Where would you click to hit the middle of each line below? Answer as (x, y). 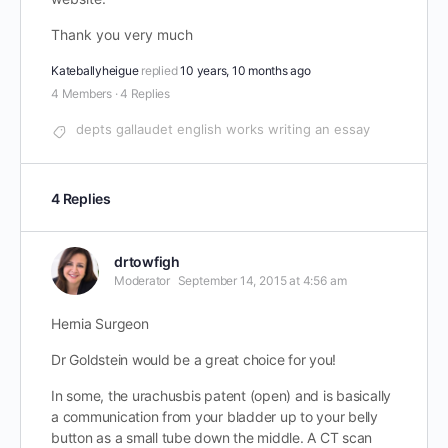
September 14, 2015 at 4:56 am (262, 280)
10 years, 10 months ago (245, 70)
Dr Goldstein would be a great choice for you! (194, 359)
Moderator (142, 280)
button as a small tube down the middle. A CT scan (212, 437)
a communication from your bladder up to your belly (215, 416)
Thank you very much (122, 34)
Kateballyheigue (95, 70)
